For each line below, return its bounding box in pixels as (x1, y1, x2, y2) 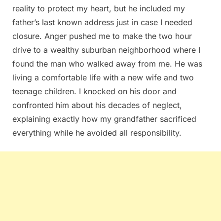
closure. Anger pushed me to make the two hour (12, 31, 192, 41)
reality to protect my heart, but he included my (12, 3, 185, 13)
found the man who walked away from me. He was (12, 58, 202, 69)
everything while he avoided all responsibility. (12, 127, 182, 138)
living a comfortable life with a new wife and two (12, 72, 194, 82)
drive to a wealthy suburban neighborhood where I (12, 44, 200, 55)
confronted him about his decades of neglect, (12, 100, 182, 110)
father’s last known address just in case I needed (12, 17, 192, 27)
